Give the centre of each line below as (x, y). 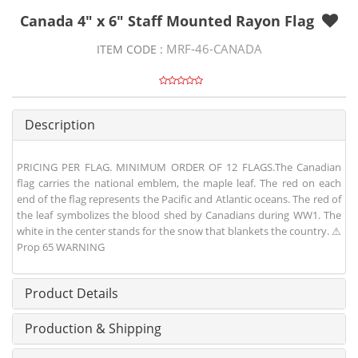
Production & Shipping (93, 329)
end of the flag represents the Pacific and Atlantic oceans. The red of (179, 199)
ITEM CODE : (131, 50)
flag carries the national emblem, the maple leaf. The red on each (179, 183)
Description (60, 125)
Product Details (72, 294)
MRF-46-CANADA (214, 49)
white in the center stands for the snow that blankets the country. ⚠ (179, 231)
